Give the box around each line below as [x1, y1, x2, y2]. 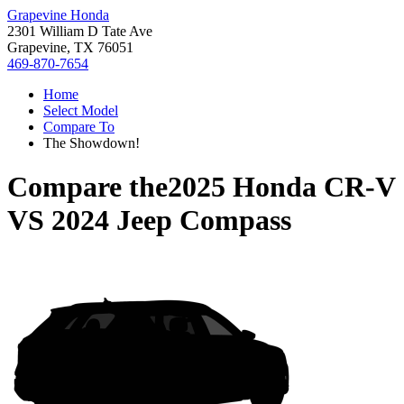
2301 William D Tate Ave [7, 23, 152, 39]
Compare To [43, 119, 115, 134]
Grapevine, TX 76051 [7, 40, 133, 55]
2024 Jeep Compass [51, 204, 291, 237]
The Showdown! [43, 135, 140, 151]
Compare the [7, 170, 168, 204]
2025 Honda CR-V [168, 170, 395, 204]
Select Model [43, 103, 118, 118]
